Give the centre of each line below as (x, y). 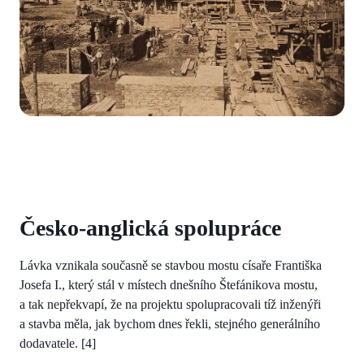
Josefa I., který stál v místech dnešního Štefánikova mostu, (169, 284)
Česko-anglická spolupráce (150, 227)
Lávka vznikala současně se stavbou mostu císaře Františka (171, 265)
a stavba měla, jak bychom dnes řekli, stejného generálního (170, 323)
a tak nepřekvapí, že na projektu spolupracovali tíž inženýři (170, 304)
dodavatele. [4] (58, 343)
